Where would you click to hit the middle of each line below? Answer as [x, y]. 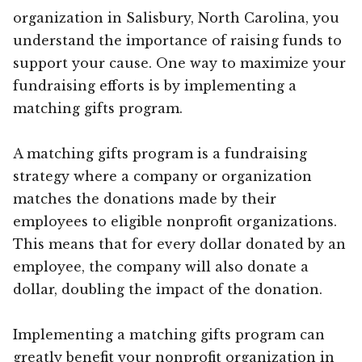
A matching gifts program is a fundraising [160, 153]
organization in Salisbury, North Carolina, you [176, 17]
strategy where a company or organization [162, 176]
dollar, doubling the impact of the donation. [168, 289]
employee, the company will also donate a [161, 266]
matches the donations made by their [145, 198]
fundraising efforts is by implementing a [155, 85]
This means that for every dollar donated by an [179, 244]
